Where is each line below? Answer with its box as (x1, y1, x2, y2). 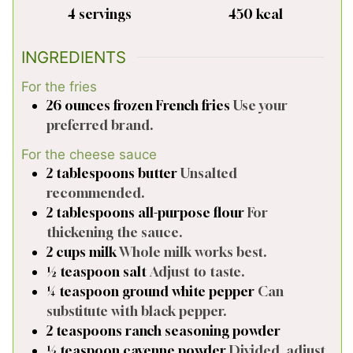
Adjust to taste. (150, 262, 244, 280)
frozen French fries (113, 97, 230, 114)
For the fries (21, 79, 97, 95)
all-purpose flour (138, 203, 244, 221)
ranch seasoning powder (125, 321, 281, 339)
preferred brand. (46, 117, 153, 134)
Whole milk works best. (119, 243, 266, 260)
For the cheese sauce (21, 146, 157, 162)
